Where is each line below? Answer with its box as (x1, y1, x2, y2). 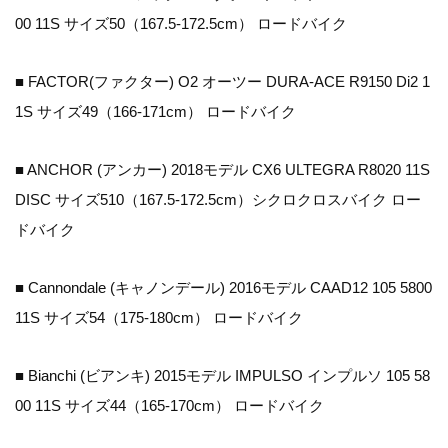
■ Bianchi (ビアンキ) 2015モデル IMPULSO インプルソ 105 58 (15, 367, 430, 385)
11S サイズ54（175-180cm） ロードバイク (15, 309, 303, 327)
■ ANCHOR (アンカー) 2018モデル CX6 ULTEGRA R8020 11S (15, 161, 430, 179)
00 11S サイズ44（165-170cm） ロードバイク (15, 397, 324, 415)
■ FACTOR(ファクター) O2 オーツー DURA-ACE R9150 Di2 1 (15, 73, 430, 91)
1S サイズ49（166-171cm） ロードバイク (15, 103, 296, 121)
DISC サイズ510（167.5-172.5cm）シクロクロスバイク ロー (15, 191, 421, 209)
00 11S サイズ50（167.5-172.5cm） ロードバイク (15, 15, 347, 33)
